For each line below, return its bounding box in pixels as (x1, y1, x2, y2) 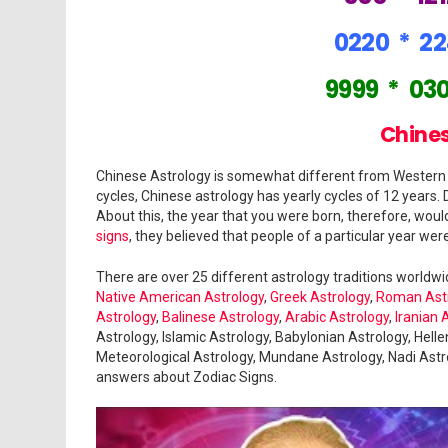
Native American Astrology (96, 289, 264, 305)
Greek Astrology (270, 289, 370, 305)
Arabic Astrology (285, 309, 389, 325)
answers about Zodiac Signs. (96, 369, 277, 385)
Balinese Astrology (162, 309, 279, 325)
